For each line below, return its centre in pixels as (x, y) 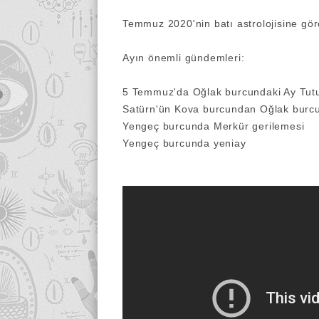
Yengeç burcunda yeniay (184, 143)
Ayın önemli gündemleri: (184, 58)
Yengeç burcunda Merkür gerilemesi (214, 126)
